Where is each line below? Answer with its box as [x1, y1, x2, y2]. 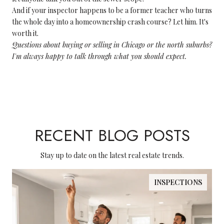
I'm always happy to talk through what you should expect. [12, 51, 186, 61]
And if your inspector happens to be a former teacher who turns [12, 5, 212, 15]
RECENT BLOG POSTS [34, 124, 190, 147]
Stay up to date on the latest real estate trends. [40, 150, 184, 160]
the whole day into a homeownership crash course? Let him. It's [12, 17, 208, 26]
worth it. [12, 28, 38, 38]
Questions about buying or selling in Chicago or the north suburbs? [12, 40, 212, 49]
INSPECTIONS [154, 177, 202, 187]
